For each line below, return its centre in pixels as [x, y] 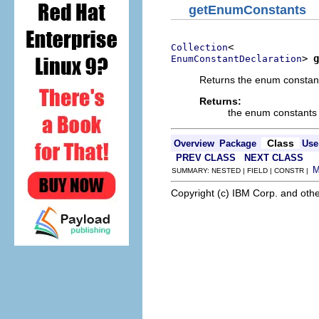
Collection [199, 47]
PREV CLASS [206, 158]
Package [238, 143]
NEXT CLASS [274, 158]
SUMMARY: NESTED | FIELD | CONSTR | [242, 171]
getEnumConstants [247, 10]
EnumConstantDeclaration [236, 59]
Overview [194, 143]
